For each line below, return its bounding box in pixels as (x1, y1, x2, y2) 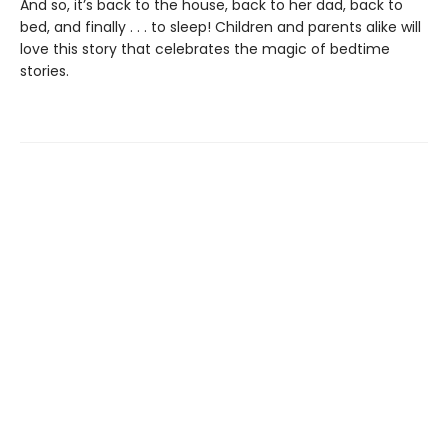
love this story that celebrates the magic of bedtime (20, 39, 390, 59)
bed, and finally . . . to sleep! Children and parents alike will (20, 17, 421, 37)
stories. (20, 61, 69, 81)
